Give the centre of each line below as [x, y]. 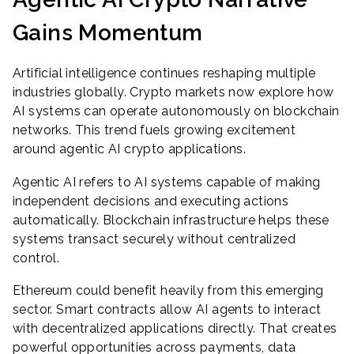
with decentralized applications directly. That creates [175, 329]
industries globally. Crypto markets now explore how [173, 92]
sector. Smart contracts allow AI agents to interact [167, 310]
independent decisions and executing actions [151, 201]
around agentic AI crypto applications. [130, 149]
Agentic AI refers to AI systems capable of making [167, 182]
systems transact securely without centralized [154, 239]
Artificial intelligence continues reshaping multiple [164, 73]
